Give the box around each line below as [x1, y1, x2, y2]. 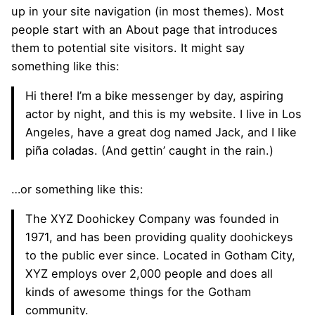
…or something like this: [11, 181, 143, 196]
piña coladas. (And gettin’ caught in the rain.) [25, 143, 274, 158]
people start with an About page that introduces [11, 22, 278, 37]
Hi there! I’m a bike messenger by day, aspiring [25, 89, 284, 103]
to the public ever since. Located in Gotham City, [25, 248, 296, 263]
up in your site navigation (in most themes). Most [11, 4, 284, 18]
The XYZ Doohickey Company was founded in [25, 212, 280, 226]
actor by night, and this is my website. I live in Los [25, 107, 302, 122]
